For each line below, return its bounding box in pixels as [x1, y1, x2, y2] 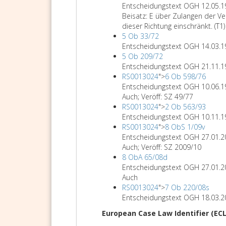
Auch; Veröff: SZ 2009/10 [122, 142, 201, 152]
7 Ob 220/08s [165, 183, 209, 192]
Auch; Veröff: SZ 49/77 [122, 92, 193, 101]
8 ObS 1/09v [165, 122, 205, 132]
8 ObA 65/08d [122, 152, 167, 162]
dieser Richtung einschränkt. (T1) [122, 21, 225, 31]
